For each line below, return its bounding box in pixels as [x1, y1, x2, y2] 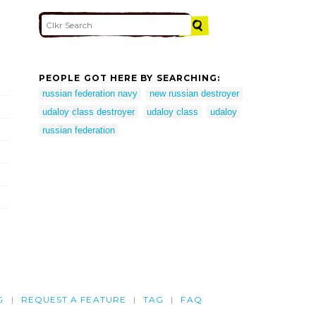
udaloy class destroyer [42, 106, 135, 117]
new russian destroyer [150, 87, 239, 99]
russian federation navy [42, 87, 138, 99]
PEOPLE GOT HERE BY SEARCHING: [39, 72, 221, 83]
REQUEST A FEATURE [20, 294, 126, 305]
